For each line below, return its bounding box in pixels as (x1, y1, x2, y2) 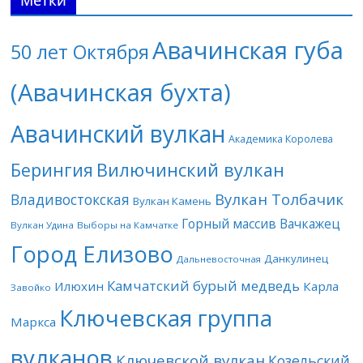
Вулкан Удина (11, 219, 75, 231)
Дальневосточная (177, 253, 262, 265)
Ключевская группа (59, 302, 273, 333)
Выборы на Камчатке (77, 219, 179, 231)
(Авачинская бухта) (11, 76, 232, 109)
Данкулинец (264, 251, 329, 266)
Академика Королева (228, 132, 334, 146)
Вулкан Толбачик (215, 189, 344, 209)
